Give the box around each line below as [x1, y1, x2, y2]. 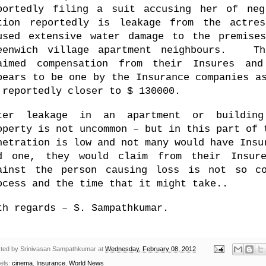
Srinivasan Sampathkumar [20, 245, 96, 252]
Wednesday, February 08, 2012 [105, 245, 196, 252]
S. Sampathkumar [74, 202, 163, 214]
